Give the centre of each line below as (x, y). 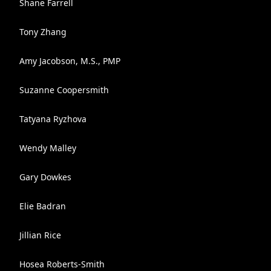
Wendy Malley (48, 148)
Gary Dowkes (45, 177)
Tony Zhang (43, 32)
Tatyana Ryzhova (53, 119)
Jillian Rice (40, 235)
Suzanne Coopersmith (64, 90)
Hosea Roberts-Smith (62, 264)
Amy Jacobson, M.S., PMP (70, 61)
